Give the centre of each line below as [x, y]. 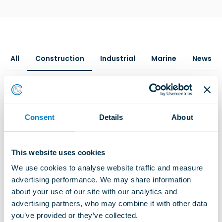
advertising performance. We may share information [101, 180]
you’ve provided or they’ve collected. [75, 215]
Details [111, 117]
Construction [60, 59]
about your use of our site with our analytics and [94, 192]
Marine [164, 59]
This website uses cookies [58, 152]
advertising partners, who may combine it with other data [109, 203]
